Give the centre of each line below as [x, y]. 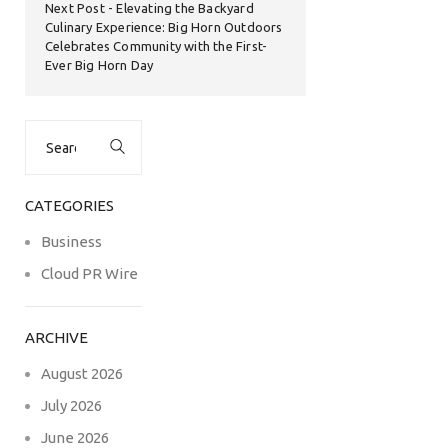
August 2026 [82, 374]
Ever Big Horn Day [99, 65]
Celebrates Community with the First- [156, 46]
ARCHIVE [56, 338]
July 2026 [71, 406]
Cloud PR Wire [89, 274]
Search [46, 128]
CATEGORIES [69, 206]
